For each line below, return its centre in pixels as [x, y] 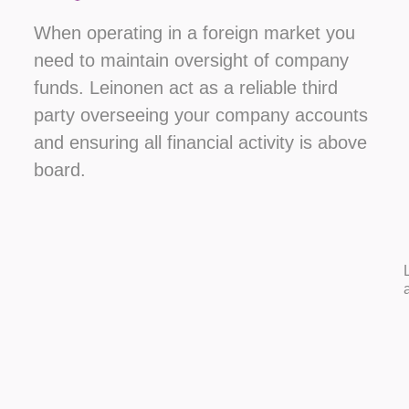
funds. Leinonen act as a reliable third [186, 87]
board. [60, 169]
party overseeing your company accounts [201, 115]
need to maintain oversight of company [192, 60]
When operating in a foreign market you [195, 32]
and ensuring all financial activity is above [201, 142]
